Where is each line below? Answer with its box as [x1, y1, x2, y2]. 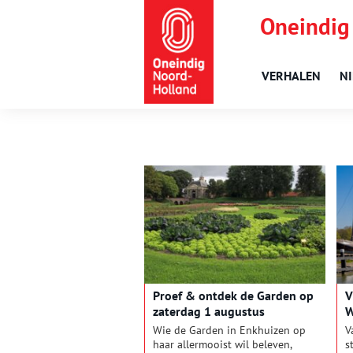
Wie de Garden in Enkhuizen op [153, 323, 306, 338]
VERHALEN [262, 68, 321, 84]
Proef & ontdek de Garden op [153, 288, 314, 304]
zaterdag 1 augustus [153, 303, 265, 320]
